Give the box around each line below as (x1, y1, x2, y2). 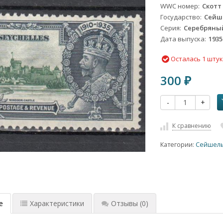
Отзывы (111, 198, 138, 208)
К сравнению (172, 121, 212, 130)
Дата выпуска (160, 34, 205, 44)
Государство (160, 12, 201, 22)
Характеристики (29, 198, 84, 208)
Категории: (160, 140, 196, 149)
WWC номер (160, 1, 199, 11)
